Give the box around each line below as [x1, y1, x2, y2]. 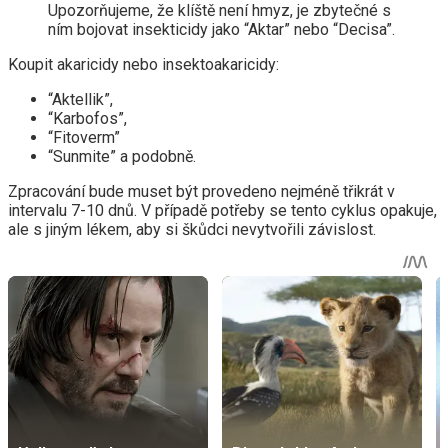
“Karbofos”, [48, 109, 127, 129]
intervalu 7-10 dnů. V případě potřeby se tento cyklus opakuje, [8, 201, 437, 221]
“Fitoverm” [48, 128, 120, 148]
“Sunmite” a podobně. [48, 147, 196, 167]
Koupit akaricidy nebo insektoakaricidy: [8, 55, 279, 75]
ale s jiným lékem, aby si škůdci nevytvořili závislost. [8, 220, 376, 240]
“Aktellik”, [48, 90, 113, 110]
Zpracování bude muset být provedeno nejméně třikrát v [8, 182, 395, 202]
